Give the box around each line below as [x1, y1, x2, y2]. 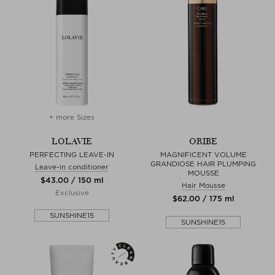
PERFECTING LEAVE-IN [29, 150, 114, 159]
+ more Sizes [49, 112, 95, 122]
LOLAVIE [52, 136, 92, 147]
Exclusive [55, 188, 89, 197]
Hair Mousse [181, 180, 225, 190]
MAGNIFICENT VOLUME [160, 150, 247, 159]
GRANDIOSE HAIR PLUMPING [150, 159, 256, 168]
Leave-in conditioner [35, 162, 109, 171]
